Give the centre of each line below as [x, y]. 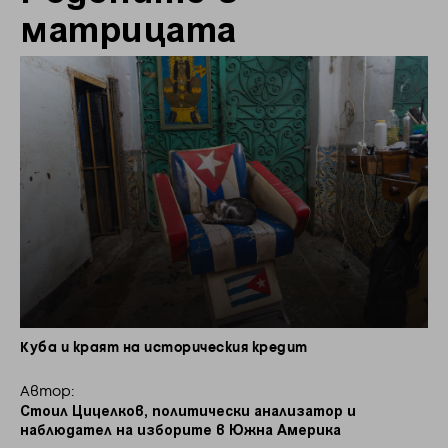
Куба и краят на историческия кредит [164, 348]
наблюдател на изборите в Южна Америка [180, 428]
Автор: [47, 391]
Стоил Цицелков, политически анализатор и [188, 409]
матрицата [128, 26]
